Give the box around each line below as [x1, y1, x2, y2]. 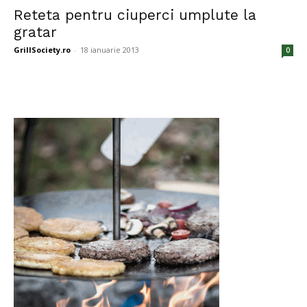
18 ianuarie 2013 [80, 45, 139, 55]
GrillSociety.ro [14, 45, 71, 55]
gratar [14, 23, 57, 40]
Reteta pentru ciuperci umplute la [14, 6, 256, 23]
